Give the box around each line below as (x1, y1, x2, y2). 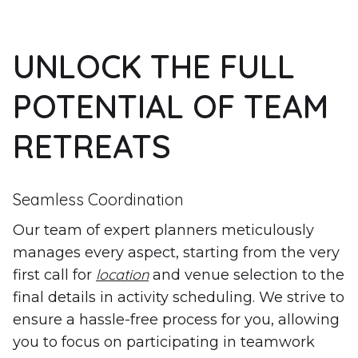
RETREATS (13, 125, 171, 166)
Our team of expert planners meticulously (13, 221, 314, 239)
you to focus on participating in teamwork (13, 332, 315, 351)
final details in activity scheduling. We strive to (13, 288, 344, 306)
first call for (13, 265, 96, 284)
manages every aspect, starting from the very (13, 243, 340, 261)
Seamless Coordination (13, 189, 184, 209)
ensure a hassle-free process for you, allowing (13, 310, 340, 328)
